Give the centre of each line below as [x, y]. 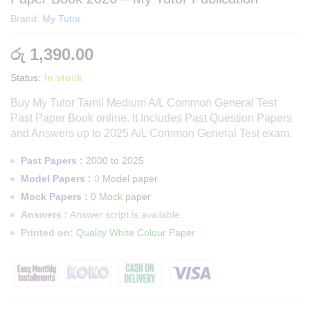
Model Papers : [56, 179]
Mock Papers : [54, 197]
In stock [63, 77]
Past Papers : [52, 161]
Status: [26, 77]
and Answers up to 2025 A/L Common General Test [135, 133]
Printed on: [47, 232]
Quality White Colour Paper [136, 232]
